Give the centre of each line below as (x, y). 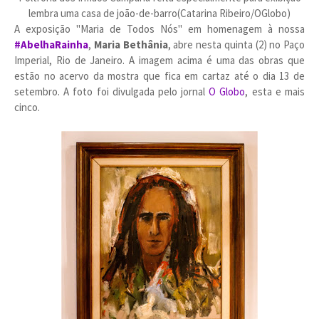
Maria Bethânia (131, 45)
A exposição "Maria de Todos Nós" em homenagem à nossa (159, 29)
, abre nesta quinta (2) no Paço (236, 45)
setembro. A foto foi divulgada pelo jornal (112, 91)
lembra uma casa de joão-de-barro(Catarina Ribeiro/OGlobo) (159, 13)
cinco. (27, 107)
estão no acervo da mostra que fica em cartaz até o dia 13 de (159, 76)
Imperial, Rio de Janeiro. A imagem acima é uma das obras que (159, 60)
